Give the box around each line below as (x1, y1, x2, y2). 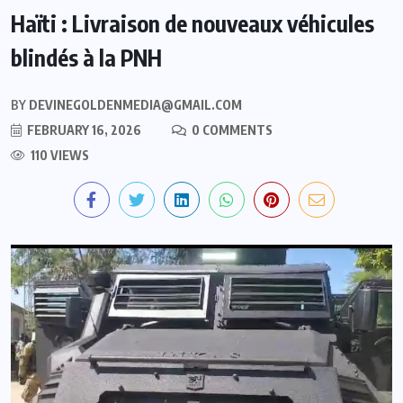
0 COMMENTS (189, 121, 273, 138)
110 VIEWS (28, 147, 89, 163)
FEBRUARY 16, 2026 (24, 121, 141, 138)
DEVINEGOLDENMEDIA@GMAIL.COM (26, 96, 242, 112)
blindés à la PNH (11, 42, 162, 72)
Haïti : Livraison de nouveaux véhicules (11, 8, 374, 38)
